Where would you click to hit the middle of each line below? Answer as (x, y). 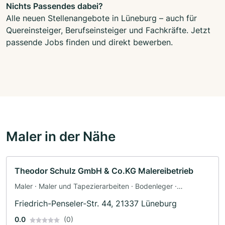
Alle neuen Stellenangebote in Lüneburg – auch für (101, 18)
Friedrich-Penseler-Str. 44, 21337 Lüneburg (96, 203)
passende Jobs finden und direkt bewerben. (89, 42)
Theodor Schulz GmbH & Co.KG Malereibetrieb (104, 171)
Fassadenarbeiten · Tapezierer (65, 196)
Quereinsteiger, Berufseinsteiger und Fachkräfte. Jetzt (108, 30)
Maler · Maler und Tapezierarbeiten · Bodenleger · (96, 186)
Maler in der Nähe (61, 136)
